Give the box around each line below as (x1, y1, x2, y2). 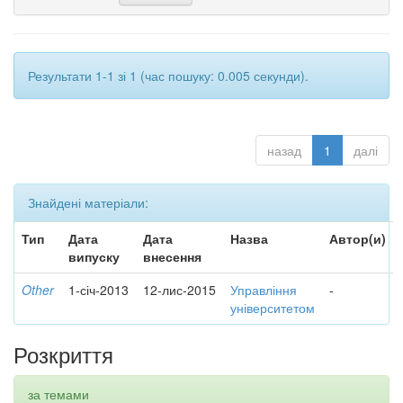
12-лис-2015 (143, 281, 216, 299)
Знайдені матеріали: (28, 193, 148, 211)
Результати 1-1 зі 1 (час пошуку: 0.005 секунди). (28, 67, 309, 85)
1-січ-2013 (68, 281, 129, 299)
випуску (68, 247, 120, 265)
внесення (143, 247, 201, 265)
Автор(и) (329, 229, 386, 247)
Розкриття (13, 338, 113, 370)
